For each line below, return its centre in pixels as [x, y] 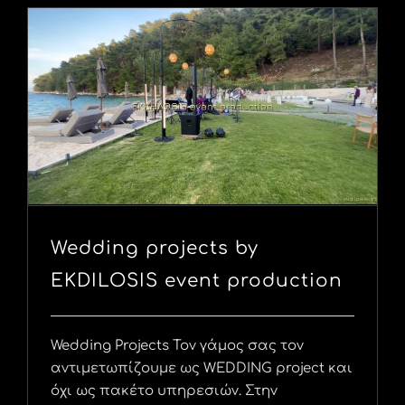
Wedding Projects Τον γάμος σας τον [177, 346]
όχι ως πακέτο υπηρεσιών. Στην [164, 391]
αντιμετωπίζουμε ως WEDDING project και [202, 369]
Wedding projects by [155, 249]
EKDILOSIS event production [197, 281]
